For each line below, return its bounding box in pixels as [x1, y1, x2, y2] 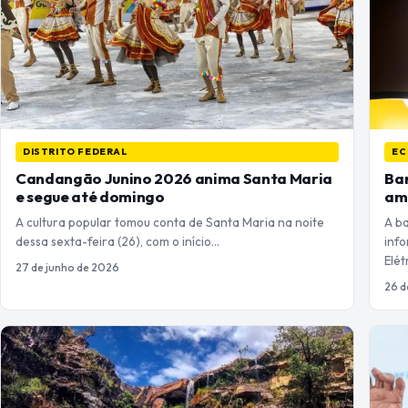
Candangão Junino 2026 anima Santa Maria [15, 168, 332, 189]
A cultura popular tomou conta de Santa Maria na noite [15, 214, 324, 231]
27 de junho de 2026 [15, 260, 119, 275]
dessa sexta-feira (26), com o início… [15, 233, 219, 250]
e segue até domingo [15, 187, 165, 207]
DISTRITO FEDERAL [23, 146, 128, 158]
